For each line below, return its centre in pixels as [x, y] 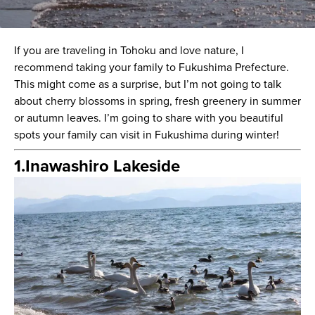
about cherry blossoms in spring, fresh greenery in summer [157, 101]
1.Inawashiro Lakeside [97, 166]
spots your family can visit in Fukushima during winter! [146, 135]
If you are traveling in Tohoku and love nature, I [129, 50]
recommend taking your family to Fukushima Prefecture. [151, 67]
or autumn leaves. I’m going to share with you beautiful [148, 118]
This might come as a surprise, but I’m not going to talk [147, 84]
